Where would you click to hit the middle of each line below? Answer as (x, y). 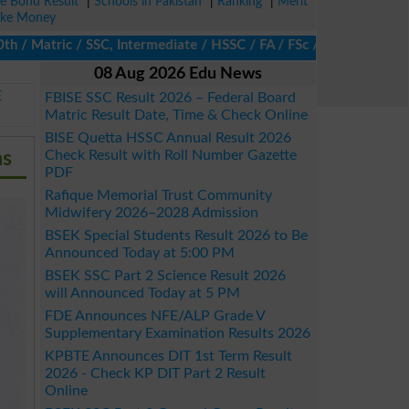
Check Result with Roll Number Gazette (171, 155)
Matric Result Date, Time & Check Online (176, 115)
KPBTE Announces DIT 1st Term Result (168, 356)
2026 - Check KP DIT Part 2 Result (155, 373)
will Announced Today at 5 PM (142, 293)
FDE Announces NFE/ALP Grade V (155, 316)
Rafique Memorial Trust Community (158, 195)
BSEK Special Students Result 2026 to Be (176, 236)
